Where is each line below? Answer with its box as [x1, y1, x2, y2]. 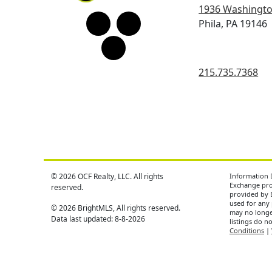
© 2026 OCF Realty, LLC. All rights [51, 171, 163, 182]
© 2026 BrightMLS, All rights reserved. [51, 203, 180, 214]
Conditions [229, 226, 264, 236]
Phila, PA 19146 [199, 17, 268, 31]
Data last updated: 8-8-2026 [51, 214, 145, 225]
